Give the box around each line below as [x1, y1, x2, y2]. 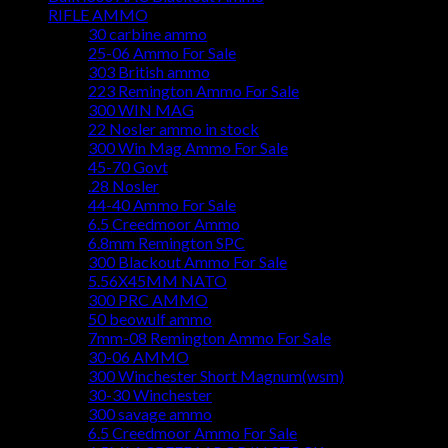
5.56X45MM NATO [88, 271, 227, 291]
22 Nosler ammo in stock [88, 119, 259, 139]
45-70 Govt [88, 157, 168, 177]
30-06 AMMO [88, 347, 189, 367]
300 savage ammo [88, 404, 212, 424]
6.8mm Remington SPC [88, 233, 245, 253]
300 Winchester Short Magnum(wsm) [88, 366, 344, 386]
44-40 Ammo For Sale [88, 195, 236, 215]
